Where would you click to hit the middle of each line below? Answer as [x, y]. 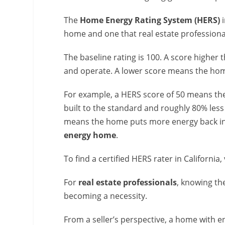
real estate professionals [128, 182]
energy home [90, 135]
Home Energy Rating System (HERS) [150, 20]
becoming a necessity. [106, 196]
